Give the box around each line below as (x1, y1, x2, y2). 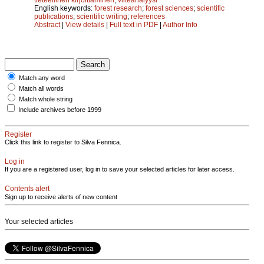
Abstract (34, 20, 60, 29)
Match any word (19, 74, 65, 81)
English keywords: (34, 4, 94, 12)
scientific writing (77, 12, 127, 21)
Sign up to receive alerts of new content (5, 193, 117, 200)
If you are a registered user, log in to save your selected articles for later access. (5, 165, 235, 173)
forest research (94, 4, 142, 12)
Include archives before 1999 (18, 105, 101, 113)
